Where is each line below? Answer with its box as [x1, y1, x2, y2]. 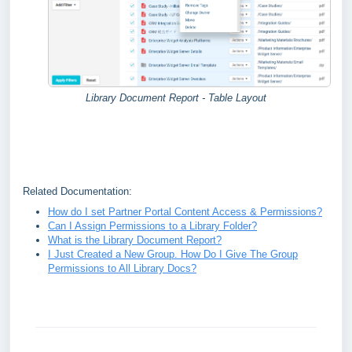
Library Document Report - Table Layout [86, 91, 266, 104]
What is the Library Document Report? [48, 233, 222, 246]
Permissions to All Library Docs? [48, 262, 196, 274]
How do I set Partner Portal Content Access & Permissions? [48, 205, 322, 218]
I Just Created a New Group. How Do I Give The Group [48, 247, 298, 260]
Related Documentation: [23, 185, 135, 197]
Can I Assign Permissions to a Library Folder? [48, 219, 257, 232]
